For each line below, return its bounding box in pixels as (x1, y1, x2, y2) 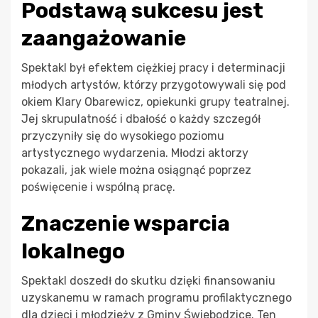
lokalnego (21, 238, 125, 264)
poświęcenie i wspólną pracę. (21, 180, 175, 194)
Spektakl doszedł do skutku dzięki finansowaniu (21, 273, 275, 287)
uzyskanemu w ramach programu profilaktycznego (21, 290, 292, 305)
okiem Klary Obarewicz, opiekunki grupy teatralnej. (21, 94, 290, 109)
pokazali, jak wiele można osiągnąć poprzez (21, 163, 251, 177)
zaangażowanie (21, 25, 186, 51)
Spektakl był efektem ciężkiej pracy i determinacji (21, 60, 285, 75)
